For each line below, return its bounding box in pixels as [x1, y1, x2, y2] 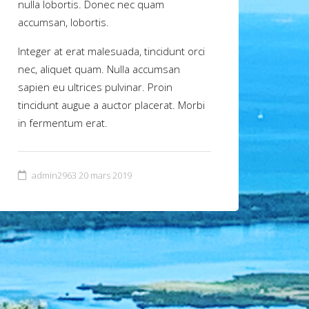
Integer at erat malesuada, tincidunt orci [18, 43, 205, 58]
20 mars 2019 [79, 168, 132, 181]
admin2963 [32, 168, 77, 181]
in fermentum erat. [18, 115, 108, 130]
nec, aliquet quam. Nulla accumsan [18, 61, 180, 76]
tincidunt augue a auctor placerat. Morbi [18, 97, 205, 112]
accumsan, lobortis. [18, 14, 109, 29]
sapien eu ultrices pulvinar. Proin [18, 79, 172, 94]
